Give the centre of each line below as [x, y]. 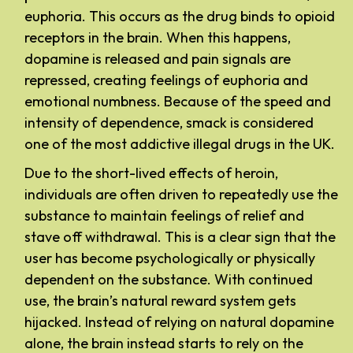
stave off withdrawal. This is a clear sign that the [180, 237]
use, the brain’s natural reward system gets [160, 301]
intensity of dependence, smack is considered [169, 123]
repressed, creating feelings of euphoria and [166, 80]
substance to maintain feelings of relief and [164, 216]
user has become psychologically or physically [170, 258]
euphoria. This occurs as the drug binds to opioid [180, 17]
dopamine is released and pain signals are [158, 59]
